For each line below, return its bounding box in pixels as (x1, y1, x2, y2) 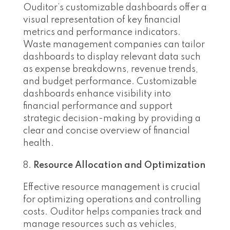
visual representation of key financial (23, 15, 181, 25)
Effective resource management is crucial (23, 183, 200, 193)
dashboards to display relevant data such (23, 52, 201, 62)
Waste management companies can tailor (23, 40, 205, 50)
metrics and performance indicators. (23, 28, 181, 37)
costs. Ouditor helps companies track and (23, 207, 202, 217)
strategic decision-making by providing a (23, 114, 201, 124)
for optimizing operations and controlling (23, 195, 201, 205)
